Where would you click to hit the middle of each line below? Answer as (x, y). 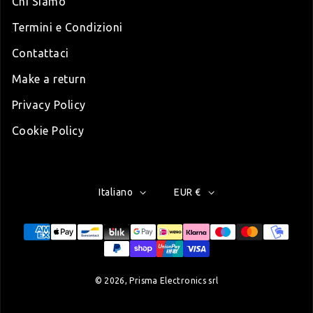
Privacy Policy (49, 105)
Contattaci (41, 53)
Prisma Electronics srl (174, 281)
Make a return (49, 79)
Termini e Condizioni (67, 28)
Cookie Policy (48, 131)
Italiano (116, 192)
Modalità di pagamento (79, 232)
